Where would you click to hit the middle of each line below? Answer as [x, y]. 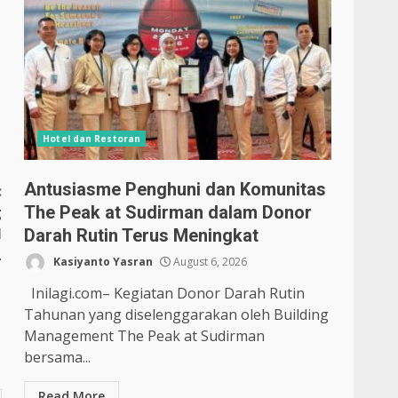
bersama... [58, 357]
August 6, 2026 [209, 261]
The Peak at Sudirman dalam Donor [168, 212]
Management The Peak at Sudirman [145, 336]
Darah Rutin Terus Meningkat [142, 235]
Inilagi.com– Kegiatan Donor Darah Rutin [165, 293]
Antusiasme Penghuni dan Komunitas [175, 189]
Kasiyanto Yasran [102, 261]
